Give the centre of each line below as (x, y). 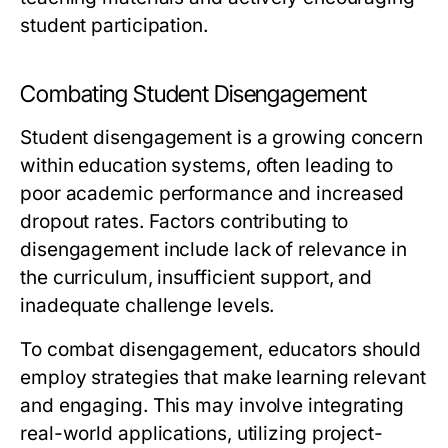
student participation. (114, 26)
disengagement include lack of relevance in (214, 250)
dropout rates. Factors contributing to (184, 222)
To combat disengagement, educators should (221, 350)
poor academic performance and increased (212, 194)
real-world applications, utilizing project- (201, 434)
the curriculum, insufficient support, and (196, 278)
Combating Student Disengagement (193, 94)
